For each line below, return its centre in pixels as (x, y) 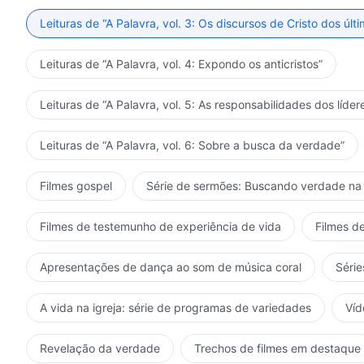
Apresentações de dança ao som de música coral (171, 266)
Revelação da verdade (100, 348)
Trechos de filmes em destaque (277, 348)
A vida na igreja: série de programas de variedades (175, 307)
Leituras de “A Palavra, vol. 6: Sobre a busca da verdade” (192, 145)
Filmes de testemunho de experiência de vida (160, 226)
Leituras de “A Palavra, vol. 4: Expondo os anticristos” (181, 63)
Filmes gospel (76, 185)
